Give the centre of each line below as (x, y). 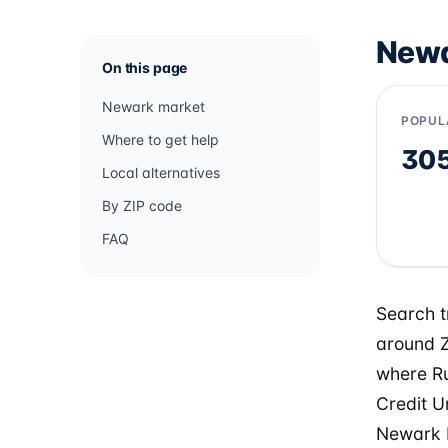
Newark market (153, 106)
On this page (145, 67)
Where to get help (160, 139)
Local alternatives (161, 172)
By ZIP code (142, 205)
